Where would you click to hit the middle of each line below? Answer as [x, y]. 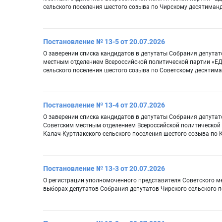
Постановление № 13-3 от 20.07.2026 [104, 169]
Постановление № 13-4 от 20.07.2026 [104, 105]
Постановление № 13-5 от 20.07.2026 [104, 42]
